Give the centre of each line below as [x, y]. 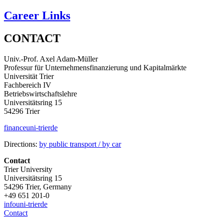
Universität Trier [29, 76]
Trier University [28, 169]
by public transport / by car [80, 144]
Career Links [37, 15]
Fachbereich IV [28, 85]
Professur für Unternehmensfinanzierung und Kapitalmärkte [95, 67]
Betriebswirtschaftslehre [40, 93]
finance [15, 127]
